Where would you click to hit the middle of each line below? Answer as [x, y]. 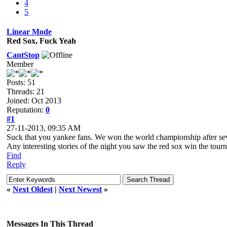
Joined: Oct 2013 [34, 100]
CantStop [23, 55]
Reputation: [26, 109]
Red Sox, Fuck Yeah [41, 41]
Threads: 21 [26, 91]
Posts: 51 [21, 82]
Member [20, 64]
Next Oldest [33, 189]
